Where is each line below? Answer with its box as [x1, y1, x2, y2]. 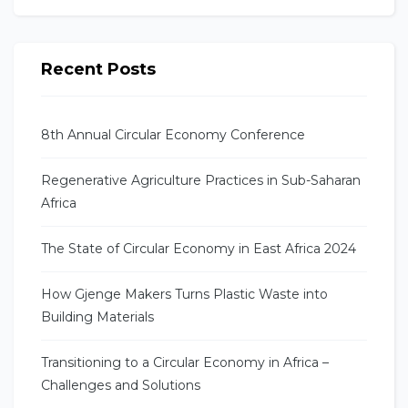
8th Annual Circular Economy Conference [41, 126, 306, 143]
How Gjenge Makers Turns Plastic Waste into [41, 285, 329, 302]
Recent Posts [41, 58, 157, 79]
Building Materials [41, 308, 155, 325]
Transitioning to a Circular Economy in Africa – [41, 353, 330, 371]
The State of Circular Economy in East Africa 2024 [41, 240, 357, 257]
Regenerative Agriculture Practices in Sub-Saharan [41, 171, 362, 189]
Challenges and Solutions [41, 376, 201, 393]
